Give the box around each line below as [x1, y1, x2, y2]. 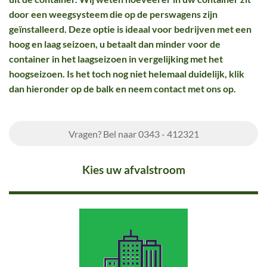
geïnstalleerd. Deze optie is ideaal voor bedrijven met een [9, 23, 252, 35]
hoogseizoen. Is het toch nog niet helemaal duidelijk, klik [9, 68, 244, 79]
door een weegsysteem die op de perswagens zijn [9, 8, 218, 20]
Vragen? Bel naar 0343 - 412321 [68, 128, 199, 139]
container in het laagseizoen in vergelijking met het [9, 53, 223, 64]
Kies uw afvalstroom [82, 163, 185, 176]
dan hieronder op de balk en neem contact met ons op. [9, 83, 238, 94]
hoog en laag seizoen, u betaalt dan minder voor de [9, 38, 221, 49]
